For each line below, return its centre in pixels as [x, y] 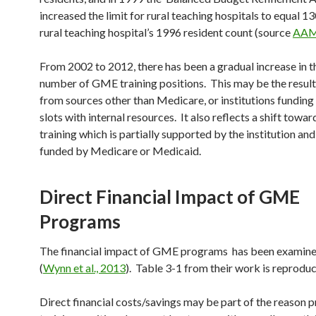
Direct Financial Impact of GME [170, 197]
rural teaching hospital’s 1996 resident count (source [166, 32]
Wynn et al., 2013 [84, 268]
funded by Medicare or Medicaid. [120, 151]
